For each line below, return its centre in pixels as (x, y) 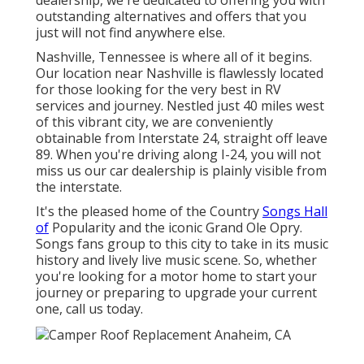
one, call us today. (89, 309)
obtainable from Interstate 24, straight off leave (182, 139)
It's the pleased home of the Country (149, 212)
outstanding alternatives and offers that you (171, 17)
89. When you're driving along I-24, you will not (178, 155)
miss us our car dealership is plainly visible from (181, 171)
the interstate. (79, 187)
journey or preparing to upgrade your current (176, 293)
